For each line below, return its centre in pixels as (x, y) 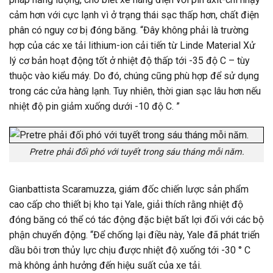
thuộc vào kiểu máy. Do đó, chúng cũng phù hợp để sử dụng (134, 76)
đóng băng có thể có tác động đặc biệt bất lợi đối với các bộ (136, 220)
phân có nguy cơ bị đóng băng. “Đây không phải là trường (129, 30)
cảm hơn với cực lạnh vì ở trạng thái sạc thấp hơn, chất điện (134, 15)
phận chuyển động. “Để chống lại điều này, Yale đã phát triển (134, 235)
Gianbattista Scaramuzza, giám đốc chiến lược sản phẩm (129, 190)
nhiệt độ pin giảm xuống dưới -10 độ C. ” (94, 106)
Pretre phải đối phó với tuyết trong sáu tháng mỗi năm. (136, 152)
